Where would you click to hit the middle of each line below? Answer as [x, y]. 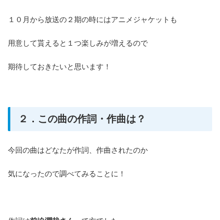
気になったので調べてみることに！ [67, 174]
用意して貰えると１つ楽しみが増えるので [78, 43]
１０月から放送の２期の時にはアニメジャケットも [93, 19]
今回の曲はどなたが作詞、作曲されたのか [78, 150]
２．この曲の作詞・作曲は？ [82, 119]
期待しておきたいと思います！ [59, 66]
